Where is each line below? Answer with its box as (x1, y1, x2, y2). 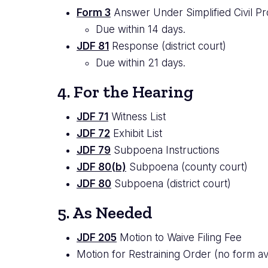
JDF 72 (77, 127, 110, 140)
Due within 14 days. (96, 23, 185, 36)
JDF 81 (77, 40, 109, 53)
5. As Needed (57, 203, 152, 223)
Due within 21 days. (96, 57, 185, 69)
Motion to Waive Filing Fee (117, 232, 242, 244)
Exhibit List (110, 127, 162, 140)
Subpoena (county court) (126, 161, 248, 173)
